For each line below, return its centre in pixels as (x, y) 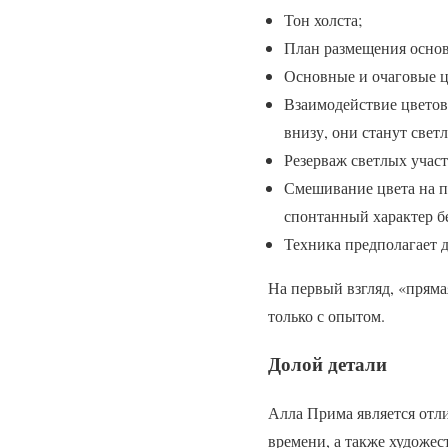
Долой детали (327, 364)
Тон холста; (323, 19)
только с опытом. (326, 315)
